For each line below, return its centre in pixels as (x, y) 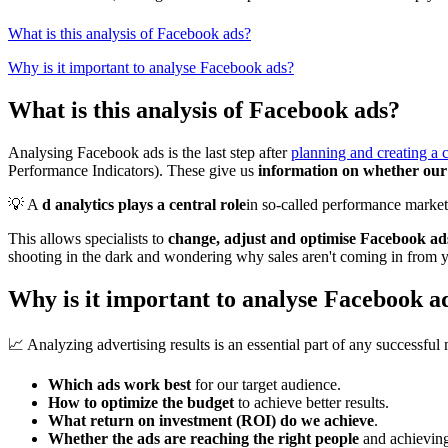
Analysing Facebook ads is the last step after (149, 153)
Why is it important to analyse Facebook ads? (151, 68)
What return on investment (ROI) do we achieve (211, 420)
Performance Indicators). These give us (133, 171)
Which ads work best (119, 384)
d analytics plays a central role (144, 205)
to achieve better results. (311, 402)
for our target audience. (266, 384)
